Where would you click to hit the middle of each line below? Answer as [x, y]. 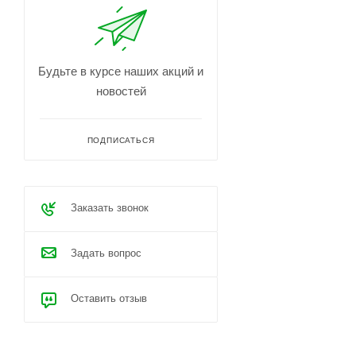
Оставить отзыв [109, 298]
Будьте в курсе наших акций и [121, 71]
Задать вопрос [106, 253]
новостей [121, 91]
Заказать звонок [110, 208]
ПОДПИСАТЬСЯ [121, 140]
